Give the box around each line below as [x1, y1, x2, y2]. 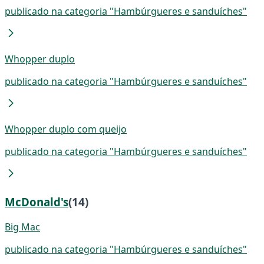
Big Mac [5, 220, 40, 233]
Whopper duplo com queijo [5, 123, 127, 136]
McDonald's [5, 194, 68, 210]
